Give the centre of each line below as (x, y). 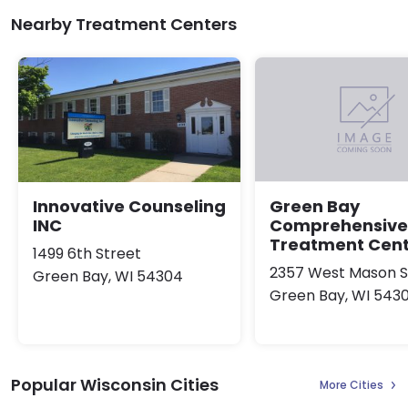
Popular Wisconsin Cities (115, 385)
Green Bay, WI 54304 (108, 277)
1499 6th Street (87, 254)
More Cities (352, 385)
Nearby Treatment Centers (124, 25)
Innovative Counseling (129, 207)
